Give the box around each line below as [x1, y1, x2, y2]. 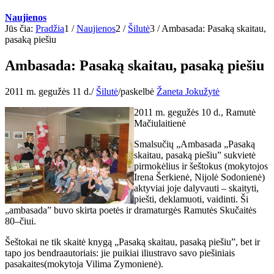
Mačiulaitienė [134, 118, 186, 129]
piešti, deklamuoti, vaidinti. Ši [134, 194, 248, 205]
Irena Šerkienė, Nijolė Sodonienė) [134, 172, 265, 183]
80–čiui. [5, 216, 36, 227]
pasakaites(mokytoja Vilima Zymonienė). [5, 259, 163, 270]
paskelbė [120, 86, 157, 97]
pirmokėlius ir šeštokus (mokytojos [134, 161, 268, 172]
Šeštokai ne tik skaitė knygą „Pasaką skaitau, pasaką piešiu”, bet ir [5, 237, 260, 248]
